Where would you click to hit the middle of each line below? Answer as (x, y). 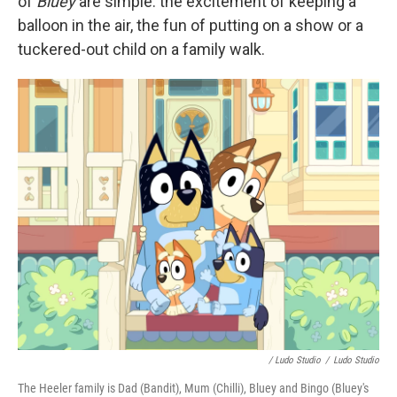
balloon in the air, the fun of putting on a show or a (191, 25)
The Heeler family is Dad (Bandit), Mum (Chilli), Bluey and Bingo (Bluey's (193, 388)
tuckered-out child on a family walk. (141, 49)
